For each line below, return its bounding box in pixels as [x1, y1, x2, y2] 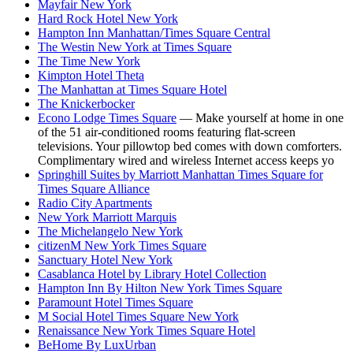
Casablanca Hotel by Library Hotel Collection [38, 267, 266, 281]
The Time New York [38, 54, 140, 69]
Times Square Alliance [38, 182, 150, 196]
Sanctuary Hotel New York [38, 253, 173, 267]
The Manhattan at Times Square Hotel [38, 83, 227, 97]
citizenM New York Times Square [38, 239, 206, 253]
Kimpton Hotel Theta [38, 69, 144, 83]
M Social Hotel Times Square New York [38, 310, 239, 324]
